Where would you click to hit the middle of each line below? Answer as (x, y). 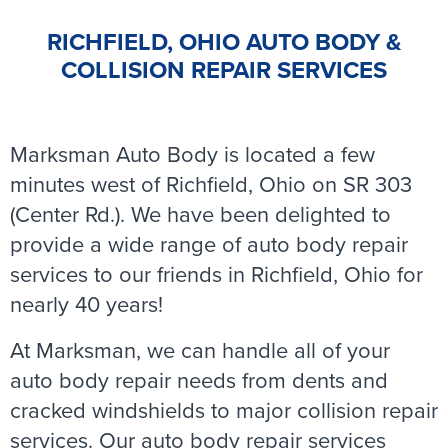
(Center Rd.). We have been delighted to (200, 214)
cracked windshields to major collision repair (224, 410)
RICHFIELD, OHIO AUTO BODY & (224, 42)
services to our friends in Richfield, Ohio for (216, 274)
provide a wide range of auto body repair (209, 244)
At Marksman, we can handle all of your (200, 350)
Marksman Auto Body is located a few (192, 154)
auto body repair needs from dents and (199, 380)
